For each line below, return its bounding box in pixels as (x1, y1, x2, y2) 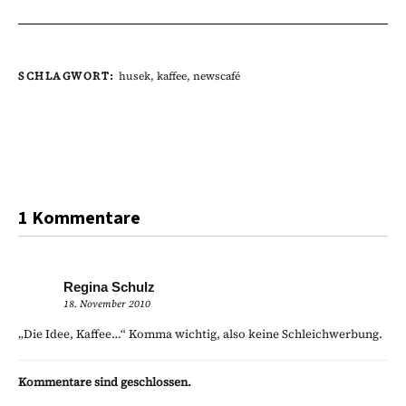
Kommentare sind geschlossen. (18, 373, 191, 390)
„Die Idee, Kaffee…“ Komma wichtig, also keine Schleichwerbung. (18, 325, 382, 342)
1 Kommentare (18, 205, 140, 231)
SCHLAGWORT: (18, 68, 119, 83)
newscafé (193, 68, 240, 83)
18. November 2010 (63, 296, 150, 311)
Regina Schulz (63, 278, 155, 295)
